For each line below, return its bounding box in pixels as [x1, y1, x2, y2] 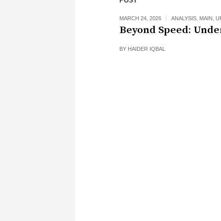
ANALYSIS [171, 15, 196, 21]
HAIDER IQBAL [128, 46, 165, 52]
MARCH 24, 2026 [119, 15, 161, 21]
